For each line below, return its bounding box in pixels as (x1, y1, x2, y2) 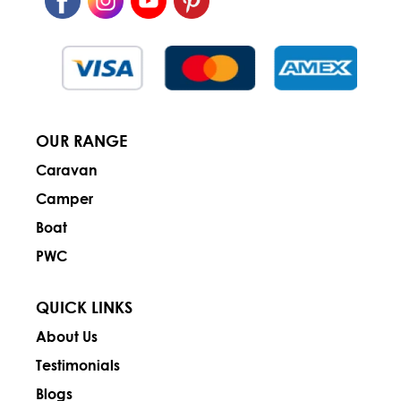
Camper (36, 190, 93, 208)
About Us (36, 328, 98, 346)
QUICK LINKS (36, 297, 132, 318)
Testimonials (36, 356, 120, 374)
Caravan (36, 161, 98, 179)
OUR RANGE (36, 131, 127, 151)
